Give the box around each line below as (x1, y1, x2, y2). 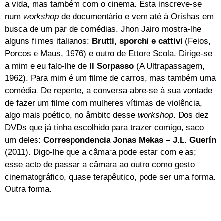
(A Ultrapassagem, (136, 61, 205, 71)
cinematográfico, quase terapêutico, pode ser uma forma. (5, 172, 216, 182)
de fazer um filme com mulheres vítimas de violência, (5, 98, 202, 108)
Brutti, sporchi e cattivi (92, 36, 183, 46)
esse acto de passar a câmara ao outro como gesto (5, 159, 195, 169)
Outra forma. (5, 184, 52, 194)
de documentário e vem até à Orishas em (59, 11, 214, 21)
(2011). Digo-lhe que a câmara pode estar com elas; (5, 147, 196, 157)
